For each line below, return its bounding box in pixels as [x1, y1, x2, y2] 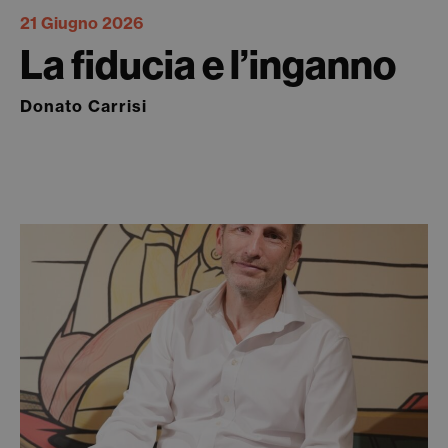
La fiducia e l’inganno [20, 39, 396, 90]
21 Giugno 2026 [20, 13, 143, 33]
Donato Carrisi [20, 96, 147, 116]
